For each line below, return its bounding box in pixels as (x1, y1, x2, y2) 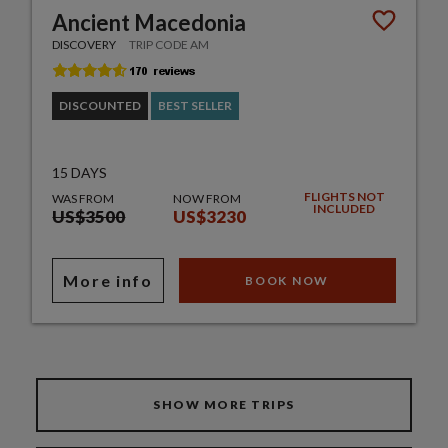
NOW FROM (172, 190, 241, 206)
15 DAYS (52, 163, 108, 181)
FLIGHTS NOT (303, 188, 385, 204)
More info (63, 270, 153, 290)
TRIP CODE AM (129, 36, 210, 52)
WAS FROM (52, 190, 115, 206)
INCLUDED (313, 200, 376, 216)
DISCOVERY (52, 36, 117, 52)
